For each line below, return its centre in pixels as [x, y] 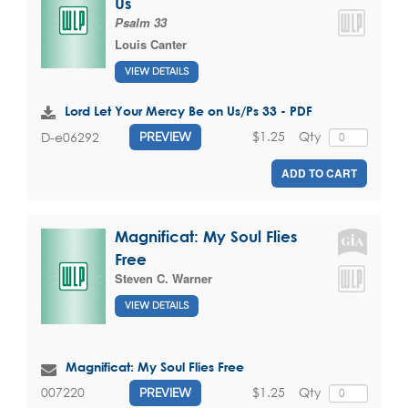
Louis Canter [151, 45]
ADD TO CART [319, 173]
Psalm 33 [141, 23]
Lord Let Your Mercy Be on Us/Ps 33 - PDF [189, 111]
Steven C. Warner [163, 279]
